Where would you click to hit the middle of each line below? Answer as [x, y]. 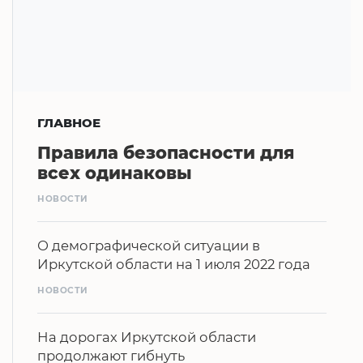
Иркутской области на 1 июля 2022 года [174, 265]
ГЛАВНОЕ [69, 122]
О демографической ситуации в [149, 246]
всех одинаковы [115, 173]
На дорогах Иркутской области [147, 337]
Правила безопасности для [166, 152]
